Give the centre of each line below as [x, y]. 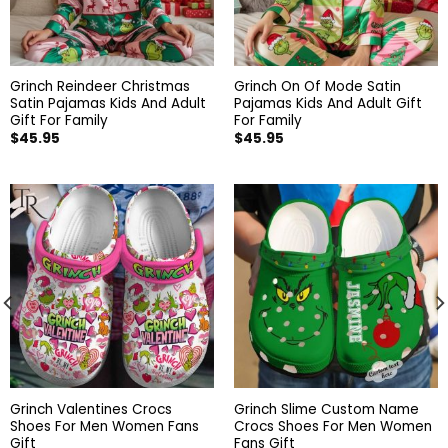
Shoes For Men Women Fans [104, 426]
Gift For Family [58, 121]
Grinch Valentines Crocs [90, 409]
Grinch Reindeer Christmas [99, 87]
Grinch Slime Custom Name [326, 409]
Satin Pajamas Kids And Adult [107, 104]
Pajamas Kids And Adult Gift [327, 104]
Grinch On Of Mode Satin [317, 87]
